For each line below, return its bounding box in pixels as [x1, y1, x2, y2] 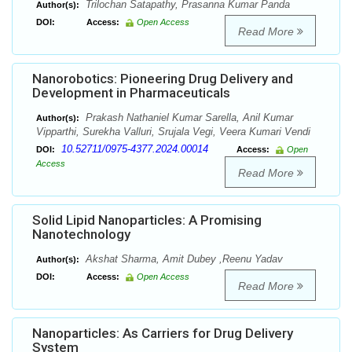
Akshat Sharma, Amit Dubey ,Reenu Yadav [82, 253, 283, 266]
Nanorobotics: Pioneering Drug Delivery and [32, 71, 293, 87]
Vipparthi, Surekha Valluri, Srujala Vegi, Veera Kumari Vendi [36, 126, 310, 138]
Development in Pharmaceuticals [32, 85, 230, 101]
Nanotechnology [32, 226, 130, 243]
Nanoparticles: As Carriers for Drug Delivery [32, 325, 293, 342]
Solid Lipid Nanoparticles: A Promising [32, 212, 262, 229]
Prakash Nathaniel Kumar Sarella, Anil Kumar [82, 112, 293, 124]
